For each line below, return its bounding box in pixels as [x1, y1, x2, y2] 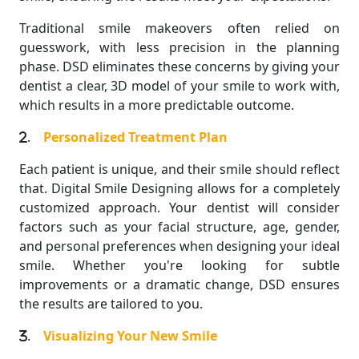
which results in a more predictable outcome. [19, 95, 294, 114]
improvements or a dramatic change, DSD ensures [19, 275, 340, 293]
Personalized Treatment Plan [43, 127, 228, 146]
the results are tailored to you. [19, 294, 203, 313]
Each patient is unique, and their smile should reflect [19, 159, 340, 178]
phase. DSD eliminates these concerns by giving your [19, 57, 340, 75]
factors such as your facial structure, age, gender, [19, 217, 340, 236]
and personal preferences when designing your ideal [19, 236, 340, 255]
